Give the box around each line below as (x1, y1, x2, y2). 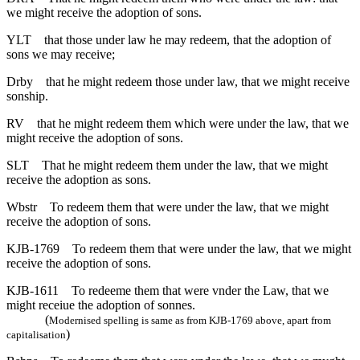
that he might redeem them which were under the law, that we (37, 116, 349, 130)
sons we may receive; (6, 47, 115, 61)
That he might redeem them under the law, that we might (42, 157, 328, 172)
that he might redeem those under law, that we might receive (46, 74, 350, 88)
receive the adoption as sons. (6, 172, 151, 186)
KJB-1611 (6, 283, 59, 297)
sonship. (6, 88, 48, 103)
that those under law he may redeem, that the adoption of (44, 32, 331, 47)
